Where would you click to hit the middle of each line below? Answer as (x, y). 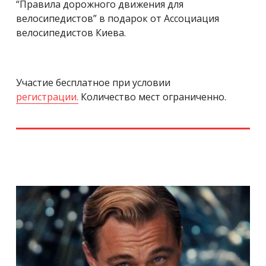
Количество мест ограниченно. (152, 96)
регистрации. (47, 96)
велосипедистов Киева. (71, 32)
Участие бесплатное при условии (93, 82)
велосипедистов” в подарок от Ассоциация (118, 18)
